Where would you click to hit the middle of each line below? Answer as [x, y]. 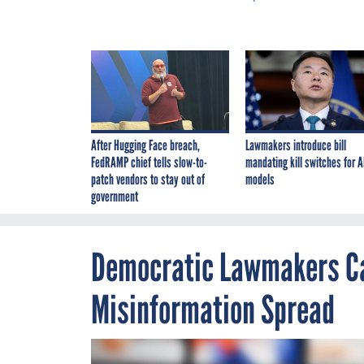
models [260, 179]
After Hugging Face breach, [145, 145]
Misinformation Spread [213, 309]
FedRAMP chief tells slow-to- [149, 162]
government [115, 196]
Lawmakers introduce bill [296, 145]
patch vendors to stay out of [148, 179]
